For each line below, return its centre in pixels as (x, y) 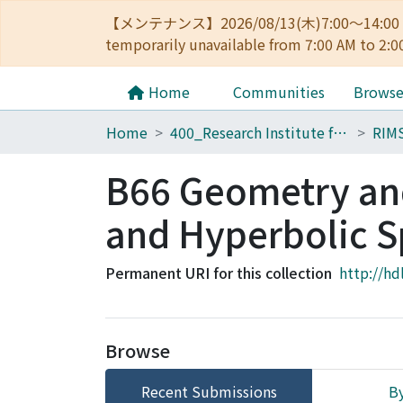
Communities (279, 92)
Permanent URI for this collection (219, 273)
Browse (138, 350)
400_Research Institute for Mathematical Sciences (340, 132)
